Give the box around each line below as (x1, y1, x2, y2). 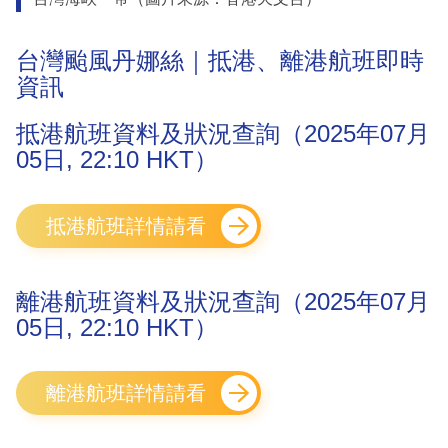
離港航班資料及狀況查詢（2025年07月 (16, 287, 430, 315)
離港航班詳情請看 (46, 382, 206, 405)
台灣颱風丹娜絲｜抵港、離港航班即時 (16, 47, 424, 75)
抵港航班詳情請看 (46, 214, 206, 237)
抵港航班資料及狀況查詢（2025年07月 (16, 120, 430, 148)
